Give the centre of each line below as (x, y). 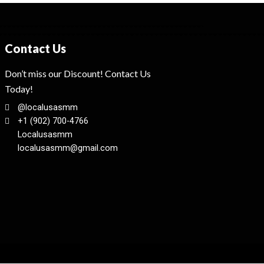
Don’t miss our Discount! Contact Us (77, 74)
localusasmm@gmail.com (68, 148)
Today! (19, 89)
